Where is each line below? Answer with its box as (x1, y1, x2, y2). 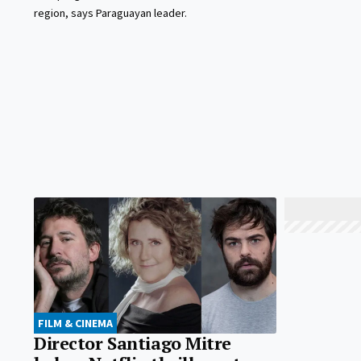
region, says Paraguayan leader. (34, 5, 187, 20)
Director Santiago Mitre (34, 331, 232, 355)
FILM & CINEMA (38, 315, 113, 330)
